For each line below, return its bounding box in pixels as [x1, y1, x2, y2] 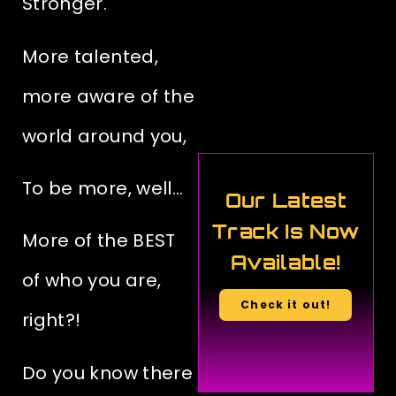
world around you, [22, 123, 187, 148]
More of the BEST [22, 228, 176, 254]
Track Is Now [212, 219, 360, 245]
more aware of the [22, 83, 194, 109]
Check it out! [240, 297, 331, 313]
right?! [22, 308, 81, 333]
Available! [231, 250, 341, 276]
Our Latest [225, 188, 346, 214]
